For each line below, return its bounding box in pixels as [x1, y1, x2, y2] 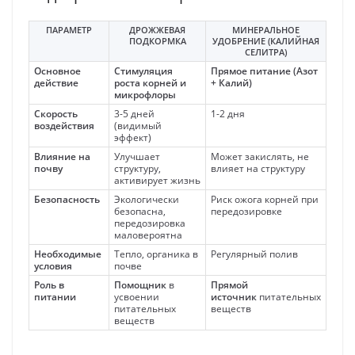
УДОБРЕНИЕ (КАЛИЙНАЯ [212, 34, 319, 47]
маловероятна [114, 227, 182, 242]
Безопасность [34, 192, 100, 206]
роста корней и [114, 75, 186, 90]
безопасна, [114, 204, 166, 218]
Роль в [34, 277, 64, 292]
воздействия [34, 118, 94, 132]
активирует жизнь [114, 173, 200, 187]
